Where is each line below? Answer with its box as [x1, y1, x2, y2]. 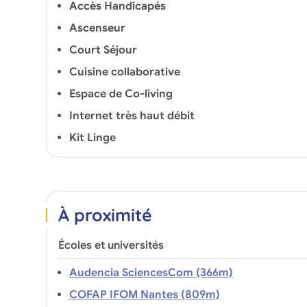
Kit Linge [69, 130, 116, 145]
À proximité [58, 204, 152, 225]
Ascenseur [69, 21, 125, 35]
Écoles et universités [58, 238, 164, 252]
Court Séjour [69, 42, 137, 57]
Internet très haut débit [69, 108, 195, 123]
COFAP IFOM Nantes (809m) [180, 287, 220, 302]
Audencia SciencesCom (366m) [195, 265, 233, 280]
